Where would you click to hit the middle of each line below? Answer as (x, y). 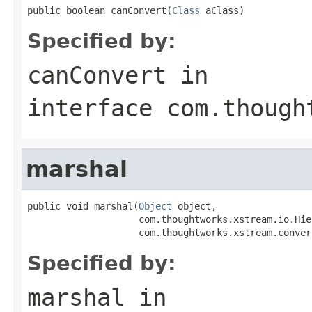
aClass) (222, 10)
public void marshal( (83, 206)
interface (97, 108)
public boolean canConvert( (100, 10)
